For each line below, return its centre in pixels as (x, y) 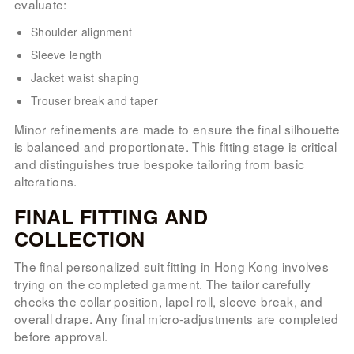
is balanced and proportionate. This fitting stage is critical (175, 146)
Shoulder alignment (81, 31)
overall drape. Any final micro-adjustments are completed (176, 318)
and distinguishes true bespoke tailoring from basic (159, 163)
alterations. (45, 181)
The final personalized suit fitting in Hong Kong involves (171, 266)
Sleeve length (66, 54)
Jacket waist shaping (85, 77)
